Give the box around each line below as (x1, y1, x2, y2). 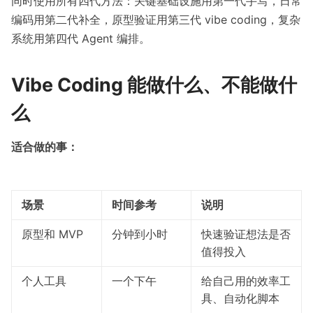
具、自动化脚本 (201, 291, 279, 306)
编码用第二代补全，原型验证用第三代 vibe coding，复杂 (11, 13, 300, 27)
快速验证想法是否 (201, 227, 291, 242)
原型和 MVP (21, 227, 83, 242)
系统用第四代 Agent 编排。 (11, 31, 150, 46)
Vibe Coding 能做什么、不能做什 (11, 73, 297, 96)
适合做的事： (11, 140, 78, 154)
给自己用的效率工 (201, 274, 291, 289)
